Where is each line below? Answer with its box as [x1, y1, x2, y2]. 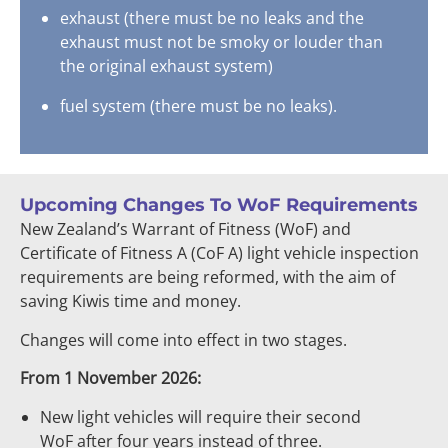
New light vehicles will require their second [40, 405, 361, 428]
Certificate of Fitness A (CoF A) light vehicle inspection [20, 242, 419, 265]
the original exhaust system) [60, 55, 273, 78]
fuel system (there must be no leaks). [60, 95, 337, 118]
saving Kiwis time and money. [20, 290, 241, 313]
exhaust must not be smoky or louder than [60, 31, 383, 54]
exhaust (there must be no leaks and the [60, 7, 364, 30]
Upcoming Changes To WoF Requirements [20, 194, 418, 217]
